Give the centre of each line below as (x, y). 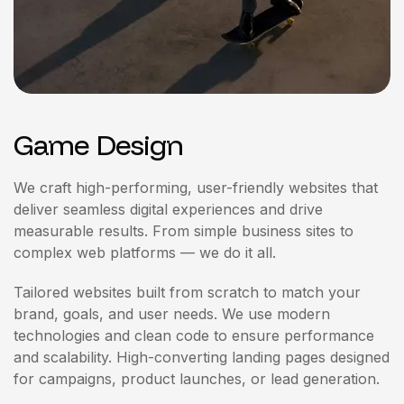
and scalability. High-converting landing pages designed (202, 357)
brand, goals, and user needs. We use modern (172, 314)
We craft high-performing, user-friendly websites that (196, 188)
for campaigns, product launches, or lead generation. (197, 379)
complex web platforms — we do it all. (145, 252)
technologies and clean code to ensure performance (194, 335)
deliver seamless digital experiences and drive (168, 209)
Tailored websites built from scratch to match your (187, 292)
